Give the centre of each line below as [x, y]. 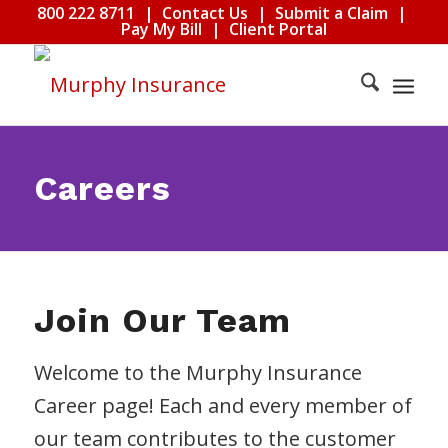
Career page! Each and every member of [222, 405]
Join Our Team [162, 320]
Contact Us [204, 13]
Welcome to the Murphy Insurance [197, 372]
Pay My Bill [161, 29]
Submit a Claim [331, 13]
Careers [102, 188]
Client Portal [277, 29]
